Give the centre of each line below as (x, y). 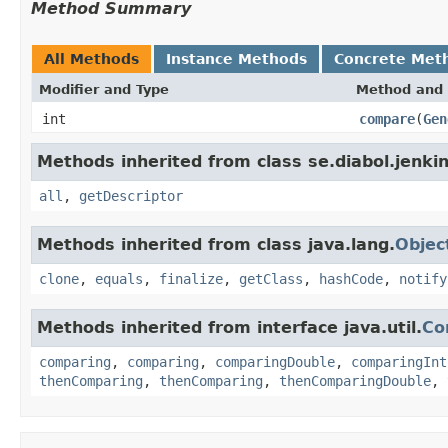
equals (119, 278)
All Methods (91, 58)
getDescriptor (131, 195)
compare (387, 118)
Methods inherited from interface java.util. (229, 327)
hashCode (351, 278)
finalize (191, 278)
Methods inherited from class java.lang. (216, 244)
